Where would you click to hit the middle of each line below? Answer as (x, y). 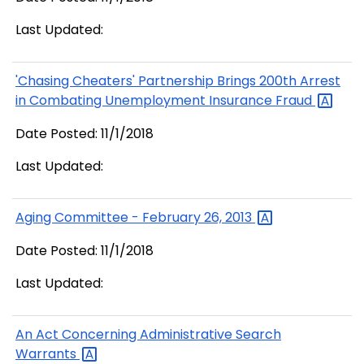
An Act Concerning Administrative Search (148, 335)
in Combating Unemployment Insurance (145, 101)
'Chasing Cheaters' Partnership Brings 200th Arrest (178, 81)
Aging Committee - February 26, (120, 218)
